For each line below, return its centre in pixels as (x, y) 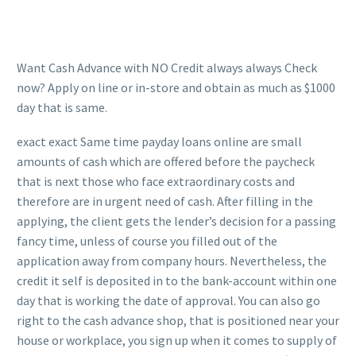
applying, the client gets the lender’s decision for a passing (176, 221)
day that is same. (62, 107)
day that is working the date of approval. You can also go (168, 300)
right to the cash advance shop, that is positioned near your (178, 320)
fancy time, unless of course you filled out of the (147, 240)
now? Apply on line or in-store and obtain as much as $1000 (176, 87)
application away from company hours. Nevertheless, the (172, 260)
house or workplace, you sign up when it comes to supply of (177, 340)
